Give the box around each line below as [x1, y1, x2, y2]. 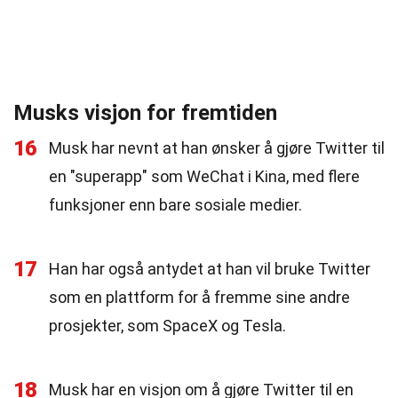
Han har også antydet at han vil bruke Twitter [49, 259, 370, 278]
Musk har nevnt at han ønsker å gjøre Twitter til [49, 139, 385, 157]
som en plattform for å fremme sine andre [49, 288, 350, 306]
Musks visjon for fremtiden [13, 100, 277, 125]
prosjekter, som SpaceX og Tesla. [49, 316, 286, 335]
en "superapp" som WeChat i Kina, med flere [49, 167, 360, 186]
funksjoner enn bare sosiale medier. [49, 195, 302, 214]
